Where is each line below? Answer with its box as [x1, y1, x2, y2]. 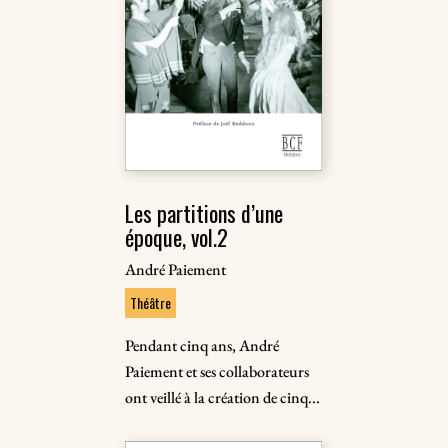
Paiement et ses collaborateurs [125, 361, 310, 382]
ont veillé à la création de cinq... [125, 387, 321, 408]
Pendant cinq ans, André [125, 335, 280, 356]
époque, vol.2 [125, 221, 229, 253]
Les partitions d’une [125, 197, 284, 229]
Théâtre [130, 292, 172, 313]
